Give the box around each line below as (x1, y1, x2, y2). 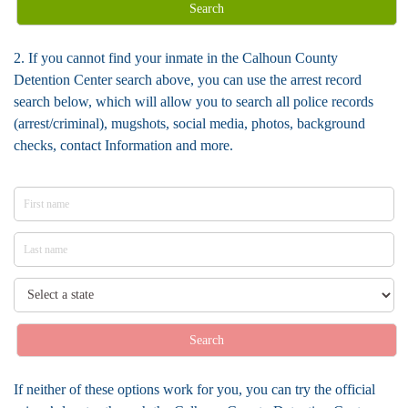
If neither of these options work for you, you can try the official (14, 382, 375, 397)
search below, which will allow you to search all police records (14, 94, 373, 109)
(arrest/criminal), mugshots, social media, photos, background (14, 116, 365, 131)
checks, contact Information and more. (14, 138, 233, 153)
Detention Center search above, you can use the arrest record (14, 72, 362, 87)
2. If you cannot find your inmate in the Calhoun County (14, 50, 338, 66)
